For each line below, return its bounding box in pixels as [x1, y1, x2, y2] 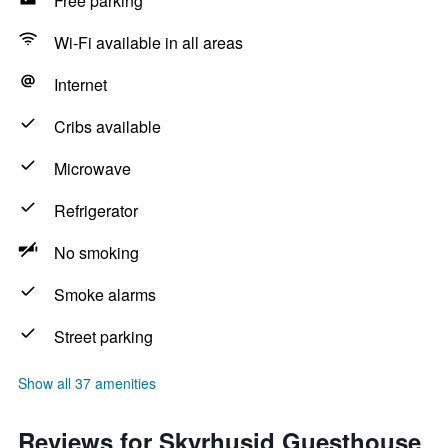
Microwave [54, 157, 131, 180]
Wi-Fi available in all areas [54, 31, 243, 54]
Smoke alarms [54, 283, 156, 306]
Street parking [54, 325, 153, 348]
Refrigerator [54, 199, 138, 222]
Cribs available [54, 115, 161, 138]
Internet [54, 73, 107, 96]
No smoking [54, 241, 139, 264]
